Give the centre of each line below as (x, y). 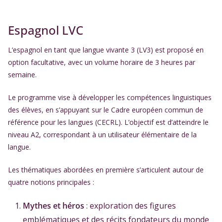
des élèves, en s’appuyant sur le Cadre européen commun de (106, 110)
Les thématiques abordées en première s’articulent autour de (106, 170)
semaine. (22, 75)
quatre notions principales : (51, 182)
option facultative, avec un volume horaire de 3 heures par (102, 62)
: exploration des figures (130, 206)
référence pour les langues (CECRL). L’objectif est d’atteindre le (108, 122)
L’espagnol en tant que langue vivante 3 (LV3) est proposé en (106, 50)
